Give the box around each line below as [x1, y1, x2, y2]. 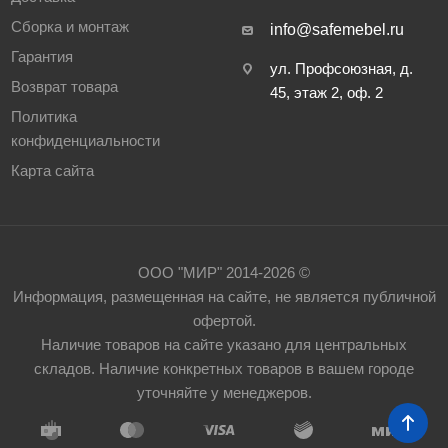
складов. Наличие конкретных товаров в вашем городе [34, 360, 414, 378]
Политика [11, 108, 78, 126]
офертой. [192, 312, 256, 330]
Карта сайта [11, 162, 95, 180]
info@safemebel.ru [270, 21, 405, 39]
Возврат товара [11, 78, 119, 96]
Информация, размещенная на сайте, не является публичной [12, 288, 436, 306]
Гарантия [11, 48, 74, 66]
